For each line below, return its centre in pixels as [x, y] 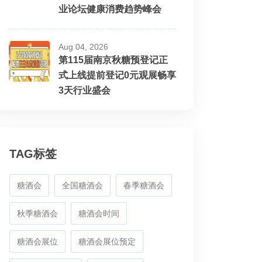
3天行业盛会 [85, 90]
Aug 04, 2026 [83, 47]
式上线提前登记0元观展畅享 [117, 75]
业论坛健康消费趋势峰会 [110, 9]
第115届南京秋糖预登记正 [113, 60]
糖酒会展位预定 [107, 242]
